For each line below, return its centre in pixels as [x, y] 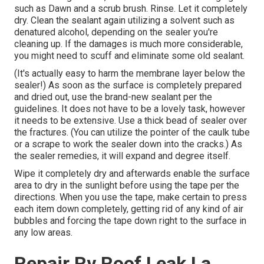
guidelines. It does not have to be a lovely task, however [130, 109]
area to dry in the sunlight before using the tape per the [127, 186]
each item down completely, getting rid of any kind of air [129, 209]
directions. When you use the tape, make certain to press [131, 197]
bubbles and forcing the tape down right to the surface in [130, 221]
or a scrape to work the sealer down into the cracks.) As [128, 144]
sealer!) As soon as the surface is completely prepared [128, 85]
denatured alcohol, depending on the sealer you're [116, 32]
